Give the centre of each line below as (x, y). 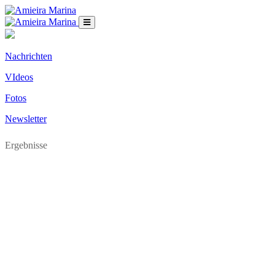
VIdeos (19, 77)
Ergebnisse (26, 145)
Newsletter (26, 119)
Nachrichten (29, 56)
